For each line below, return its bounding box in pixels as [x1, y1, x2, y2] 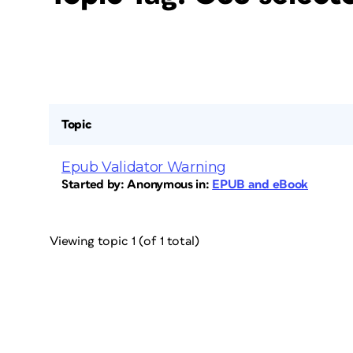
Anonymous [127, 178, 193, 191]
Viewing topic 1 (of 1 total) [50, 235, 199, 247]
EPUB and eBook [212, 178, 309, 191]
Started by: [61, 178, 128, 191]
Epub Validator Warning [61, 158, 227, 176]
